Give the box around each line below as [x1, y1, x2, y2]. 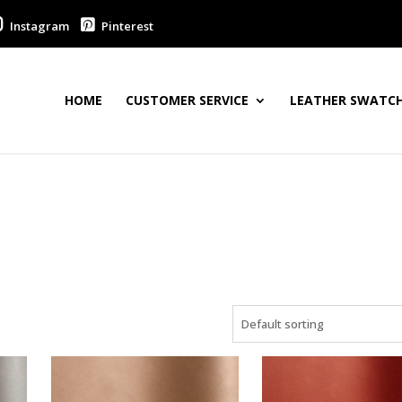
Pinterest [98, 18, 153, 34]
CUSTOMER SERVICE [126, 92, 249, 109]
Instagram [6, 18, 69, 34]
